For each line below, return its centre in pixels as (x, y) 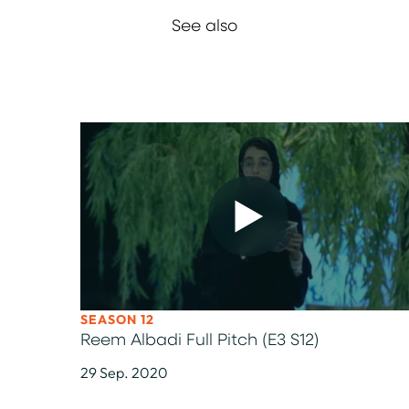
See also (204, 27)
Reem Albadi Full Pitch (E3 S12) (200, 341)
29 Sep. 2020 (124, 372)
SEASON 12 (117, 320)
